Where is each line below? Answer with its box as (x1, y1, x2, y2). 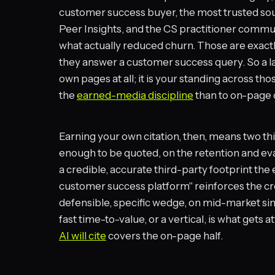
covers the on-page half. (106, 230, 223, 242)
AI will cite (59, 230, 106, 242)
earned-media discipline (77, 89, 193, 102)
